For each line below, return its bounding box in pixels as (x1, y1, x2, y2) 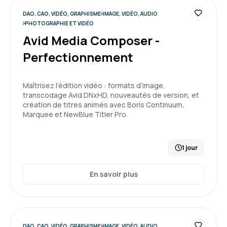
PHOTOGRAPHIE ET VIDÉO (24, 20, 94, 27)
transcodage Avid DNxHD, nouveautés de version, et (23, 90, 199, 100)
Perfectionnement (23, 49, 133, 65)
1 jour (182, 143, 198, 152)
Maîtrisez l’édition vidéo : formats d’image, (23, 81, 165, 90)
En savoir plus (89, 169, 138, 179)
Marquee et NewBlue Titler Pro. (23, 109, 128, 119)
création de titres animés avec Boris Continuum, (23, 100, 184, 109)
